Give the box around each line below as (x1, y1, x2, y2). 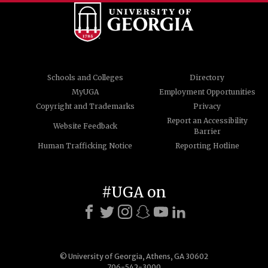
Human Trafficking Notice (38, 141, 132, 150)
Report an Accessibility (166, 115, 248, 125)
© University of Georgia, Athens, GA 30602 (60, 251, 208, 261)
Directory (190, 72, 224, 82)
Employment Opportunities (159, 87, 255, 96)
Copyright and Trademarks (35, 101, 135, 111)
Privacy (193, 101, 221, 111)
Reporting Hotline (175, 141, 239, 150)
